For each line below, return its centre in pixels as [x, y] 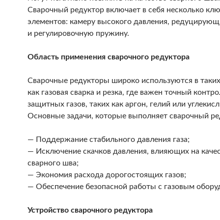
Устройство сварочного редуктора [90, 210]
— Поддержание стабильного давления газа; [109, 139]
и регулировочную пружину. [78, 33]
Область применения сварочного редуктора [109, 57]
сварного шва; [53, 163]
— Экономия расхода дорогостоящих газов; [107, 175]
